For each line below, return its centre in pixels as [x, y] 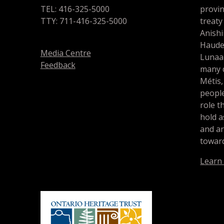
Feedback [58, 65]
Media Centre [65, 53]
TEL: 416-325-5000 [75, 9]
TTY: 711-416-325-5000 [83, 21]
